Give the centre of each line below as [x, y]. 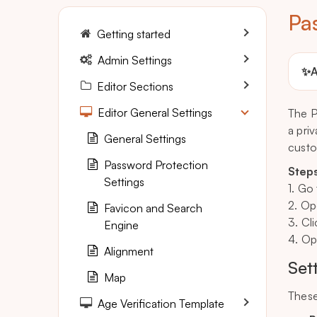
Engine [121, 225]
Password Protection [156, 165]
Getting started [134, 34]
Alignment [129, 251]
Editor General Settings [155, 113]
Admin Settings [135, 60]
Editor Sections [135, 86]
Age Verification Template [161, 304]
